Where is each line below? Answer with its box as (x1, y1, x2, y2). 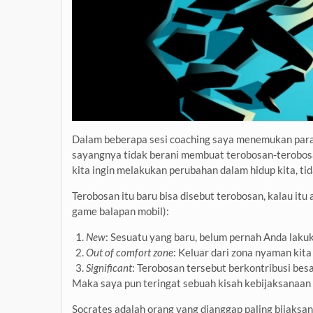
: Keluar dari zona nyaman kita (173, 245, 312, 259)
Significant (86, 261, 132, 274)
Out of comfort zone (86, 245, 173, 259)
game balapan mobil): (72, 204, 169, 217)
